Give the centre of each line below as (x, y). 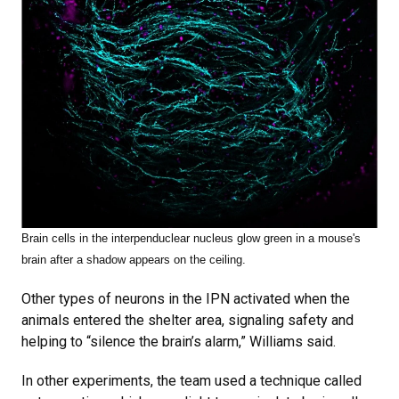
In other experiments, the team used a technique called (191, 381)
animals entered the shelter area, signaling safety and (187, 321)
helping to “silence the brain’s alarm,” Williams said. (179, 342)
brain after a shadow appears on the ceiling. (134, 260)
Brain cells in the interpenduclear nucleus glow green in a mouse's (191, 239)
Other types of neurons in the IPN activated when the (186, 299)
